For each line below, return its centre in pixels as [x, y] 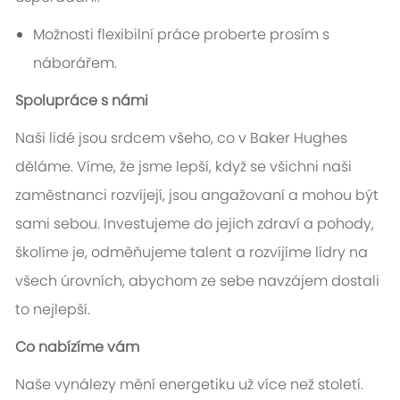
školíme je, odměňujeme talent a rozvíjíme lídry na [191, 253]
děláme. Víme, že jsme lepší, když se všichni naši [183, 167]
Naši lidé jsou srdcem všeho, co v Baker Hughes [181, 138]
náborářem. [75, 63]
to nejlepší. [52, 310]
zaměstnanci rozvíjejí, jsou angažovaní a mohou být [196, 196]
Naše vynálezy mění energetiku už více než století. [189, 385]
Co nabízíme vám [77, 347]
